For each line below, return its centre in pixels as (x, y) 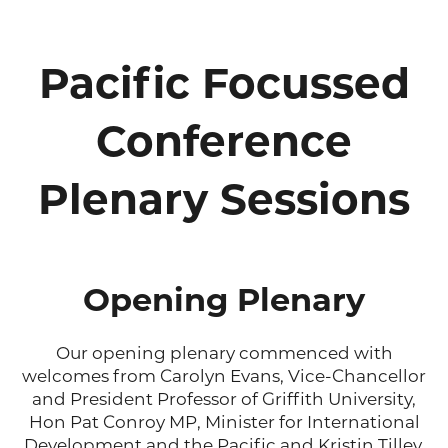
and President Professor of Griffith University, (224, 398)
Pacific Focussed (224, 82)
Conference (224, 140)
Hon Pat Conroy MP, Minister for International (224, 421)
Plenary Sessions (224, 198)
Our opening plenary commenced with (224, 352)
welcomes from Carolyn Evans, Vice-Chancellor (224, 375)
